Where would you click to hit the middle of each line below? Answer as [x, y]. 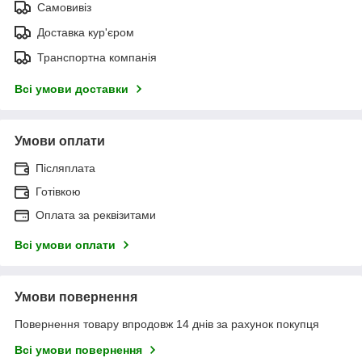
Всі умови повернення [78, 349]
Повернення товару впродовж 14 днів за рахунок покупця [167, 324]
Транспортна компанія [97, 57]
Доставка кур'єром [86, 32]
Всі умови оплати [65, 244]
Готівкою [58, 191]
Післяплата [65, 168]
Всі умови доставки [72, 88]
